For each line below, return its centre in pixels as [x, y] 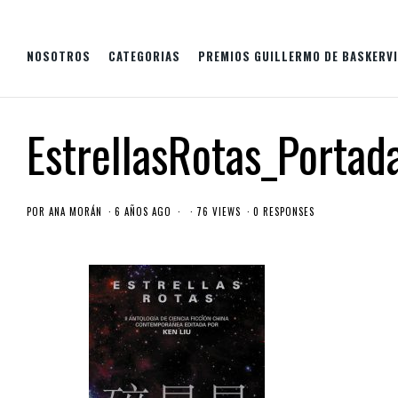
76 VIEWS [219, 211]
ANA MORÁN [76, 211]
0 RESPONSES [284, 211]
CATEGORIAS [144, 56]
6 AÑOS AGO [143, 211]
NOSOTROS [59, 56]
